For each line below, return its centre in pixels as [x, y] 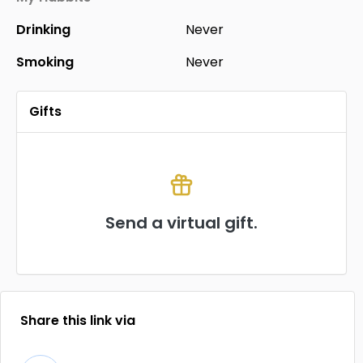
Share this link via [78, 320]
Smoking [45, 62]
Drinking [43, 30]
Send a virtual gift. [181, 223]
